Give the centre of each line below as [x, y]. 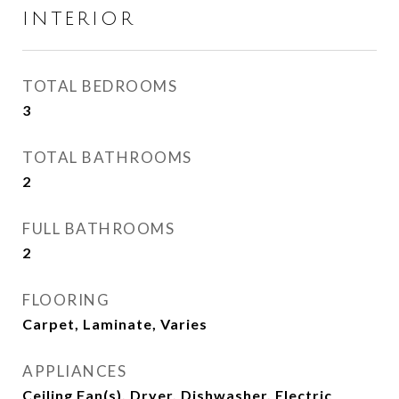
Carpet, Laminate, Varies [115, 324]
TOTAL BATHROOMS [107, 157]
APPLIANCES [74, 371]
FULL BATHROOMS [98, 228]
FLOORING [66, 300]
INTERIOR [79, 19]
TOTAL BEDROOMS [100, 86]
